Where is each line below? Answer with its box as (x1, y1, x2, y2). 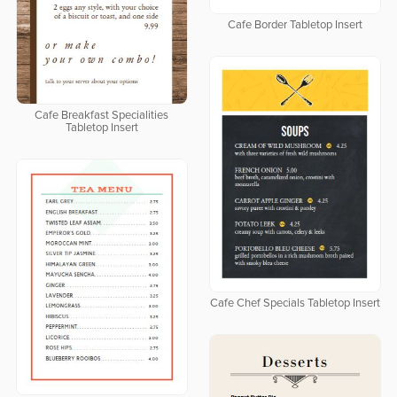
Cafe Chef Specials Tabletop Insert (209, 298, 380, 310)
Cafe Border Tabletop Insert (227, 19, 362, 32)
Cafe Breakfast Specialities (35, 110, 169, 122)
